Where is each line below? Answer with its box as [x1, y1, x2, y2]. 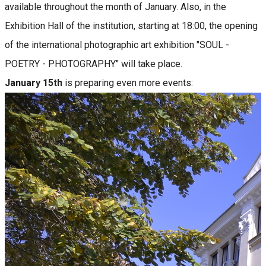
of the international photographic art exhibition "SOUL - [5, 39, 229, 50]
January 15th [5, 77, 62, 88]
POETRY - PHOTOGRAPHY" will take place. [5, 58, 182, 69]
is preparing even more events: [62, 77, 193, 88]
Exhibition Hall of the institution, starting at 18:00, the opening [5, 20, 258, 31]
